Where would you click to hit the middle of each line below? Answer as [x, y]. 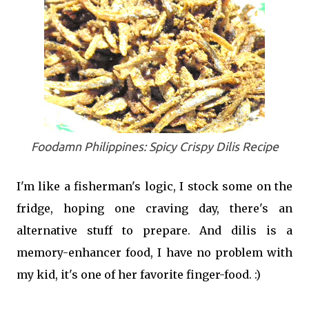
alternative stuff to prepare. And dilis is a [154, 230]
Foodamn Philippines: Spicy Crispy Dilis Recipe [154, 146]
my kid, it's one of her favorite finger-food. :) [139, 274]
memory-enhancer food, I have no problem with [154, 252]
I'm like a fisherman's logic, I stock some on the [154, 186]
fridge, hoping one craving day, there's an [154, 208]
